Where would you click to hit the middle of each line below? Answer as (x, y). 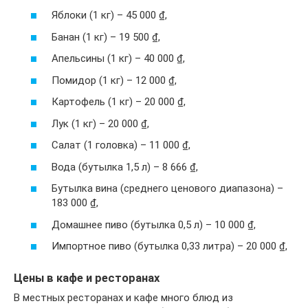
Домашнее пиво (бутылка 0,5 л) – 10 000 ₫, (154, 224)
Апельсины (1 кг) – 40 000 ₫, (118, 59)
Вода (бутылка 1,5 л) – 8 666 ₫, (125, 167)
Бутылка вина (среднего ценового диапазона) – (167, 189)
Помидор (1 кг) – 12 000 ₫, (114, 80)
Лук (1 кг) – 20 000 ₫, (100, 123)
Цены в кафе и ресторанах (87, 278)
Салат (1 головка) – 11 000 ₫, (121, 145)
